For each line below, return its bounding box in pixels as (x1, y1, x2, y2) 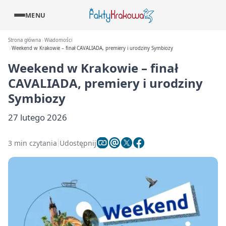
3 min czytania (8, 138, 57, 148)
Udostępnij (60, 138, 96, 148)
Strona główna (8, 37, 41, 43)
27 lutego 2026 (8, 111, 67, 123)
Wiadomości (44, 37, 73, 43)
